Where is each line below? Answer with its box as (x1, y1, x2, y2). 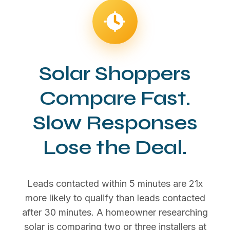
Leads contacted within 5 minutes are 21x (27, 178, 203, 189)
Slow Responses (32, 110, 198, 135)
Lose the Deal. (43, 135, 187, 160)
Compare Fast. (40, 85, 190, 110)
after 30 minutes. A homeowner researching (22, 206, 208, 218)
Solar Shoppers (39, 61, 191, 86)
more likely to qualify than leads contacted (25, 192, 205, 203)
